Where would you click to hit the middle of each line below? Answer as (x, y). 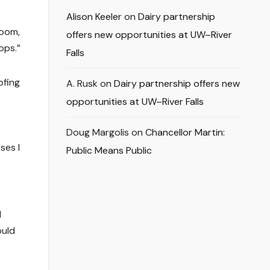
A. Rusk (82, 84)
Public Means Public (109, 151)
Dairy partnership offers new (177, 84)
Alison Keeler (94, 17)
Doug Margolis (97, 133)
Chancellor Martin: (185, 133)
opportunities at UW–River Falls (135, 102)
